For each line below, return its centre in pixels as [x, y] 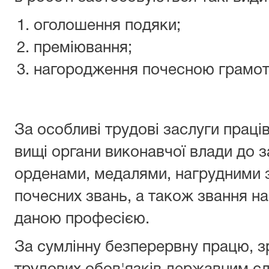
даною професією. [82, 219]
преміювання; [83, 48]
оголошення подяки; [107, 26]
